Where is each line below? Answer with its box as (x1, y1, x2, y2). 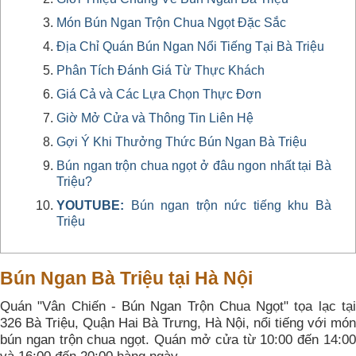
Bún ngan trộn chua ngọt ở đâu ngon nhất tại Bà (56, 158, 331, 172)
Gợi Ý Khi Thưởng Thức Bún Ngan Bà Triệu (56, 134, 307, 149)
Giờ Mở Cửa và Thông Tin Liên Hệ (56, 110, 253, 125)
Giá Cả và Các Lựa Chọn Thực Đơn (56, 87, 261, 101)
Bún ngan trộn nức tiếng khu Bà (130, 198, 332, 212)
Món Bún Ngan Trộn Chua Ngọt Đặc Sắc (56, 15, 286, 29)
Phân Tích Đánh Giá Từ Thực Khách (56, 63, 265, 77)
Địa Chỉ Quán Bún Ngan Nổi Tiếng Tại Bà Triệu (56, 39, 324, 53)
